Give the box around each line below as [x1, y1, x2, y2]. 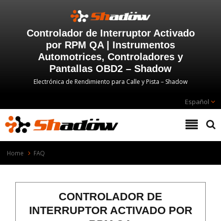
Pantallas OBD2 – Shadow [49, 63, 172, 74]
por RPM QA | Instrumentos [46, 39, 175, 50]
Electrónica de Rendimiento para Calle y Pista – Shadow [34, 77, 187, 86]
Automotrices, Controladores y [38, 51, 183, 62]
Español [185, 97, 209, 106]
